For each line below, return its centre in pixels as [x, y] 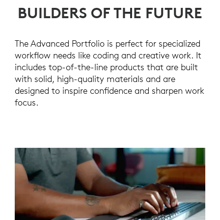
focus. [27, 102]
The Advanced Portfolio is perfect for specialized [108, 43]
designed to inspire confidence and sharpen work [110, 90]
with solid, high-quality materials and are [95, 79]
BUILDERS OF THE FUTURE [110, 13]
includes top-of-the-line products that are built [106, 67]
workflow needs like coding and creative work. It [108, 55]
